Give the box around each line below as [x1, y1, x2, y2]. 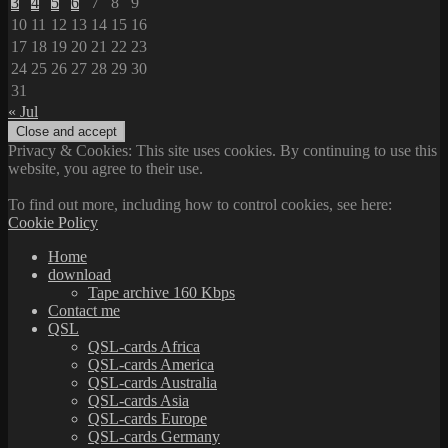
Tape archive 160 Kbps [88, 283, 235, 301]
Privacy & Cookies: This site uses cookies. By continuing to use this [8, 141, 437, 159]
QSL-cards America [88, 355, 214, 373]
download [48, 265, 111, 283]
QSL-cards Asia [88, 391, 189, 409]
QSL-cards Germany [88, 427, 220, 445]
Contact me [48, 301, 120, 319]
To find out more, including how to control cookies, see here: [8, 195, 392, 213]
